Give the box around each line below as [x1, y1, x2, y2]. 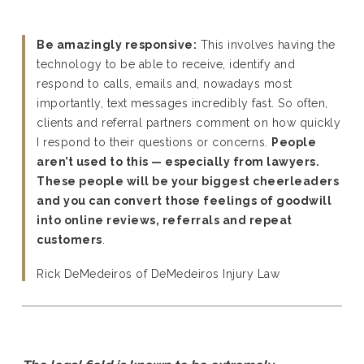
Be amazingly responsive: [37, 38, 197, 51]
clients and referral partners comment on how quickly [37, 116, 341, 129]
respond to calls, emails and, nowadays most [37, 77, 292, 90]
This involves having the [197, 38, 336, 51]
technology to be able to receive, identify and [37, 58, 296, 71]
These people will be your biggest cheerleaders [37, 175, 340, 188]
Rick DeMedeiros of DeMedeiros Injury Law [37, 267, 280, 280]
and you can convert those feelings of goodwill [37, 194, 332, 207]
